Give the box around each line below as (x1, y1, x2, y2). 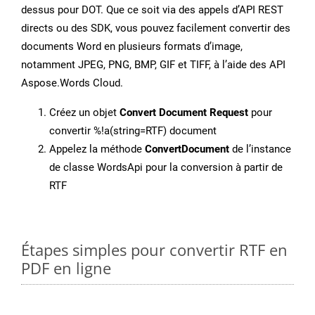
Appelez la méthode (49, 143, 145, 156)
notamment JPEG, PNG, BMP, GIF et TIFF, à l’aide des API (21, 58, 285, 72)
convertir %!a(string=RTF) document (49, 124, 217, 138)
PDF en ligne (21, 257, 111, 279)
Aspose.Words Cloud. (21, 77, 123, 90)
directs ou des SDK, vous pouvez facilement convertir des (21, 22, 290, 35)
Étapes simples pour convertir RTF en (21, 239, 288, 261)
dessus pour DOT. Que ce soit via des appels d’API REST (21, 4, 283, 17)
